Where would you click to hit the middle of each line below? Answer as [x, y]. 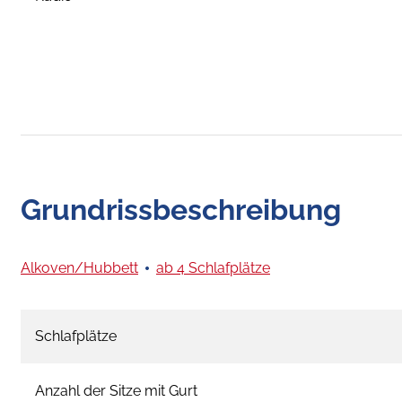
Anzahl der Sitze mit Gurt [116, 390]
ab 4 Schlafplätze [213, 267]
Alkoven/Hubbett [79, 267]
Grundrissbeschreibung [181, 209]
